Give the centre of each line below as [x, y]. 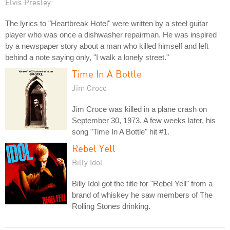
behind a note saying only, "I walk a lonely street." [87, 57]
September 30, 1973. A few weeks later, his [144, 120]
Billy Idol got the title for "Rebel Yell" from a [142, 183]
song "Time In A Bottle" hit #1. [121, 131]
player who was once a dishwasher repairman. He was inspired [111, 34]
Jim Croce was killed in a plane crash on [139, 109]
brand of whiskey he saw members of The [142, 195]
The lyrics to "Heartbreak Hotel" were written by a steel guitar [107, 23]
